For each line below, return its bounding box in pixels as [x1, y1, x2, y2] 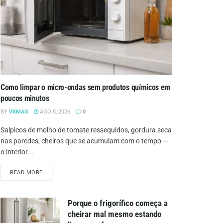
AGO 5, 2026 [38, 108, 70, 115]
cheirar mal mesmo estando [68, 209, 161, 219]
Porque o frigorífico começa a [68, 198, 168, 208]
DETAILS [42, 168, 66, 175]
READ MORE [10, 169, 43, 176]
